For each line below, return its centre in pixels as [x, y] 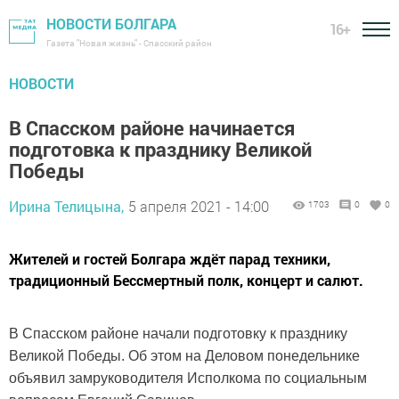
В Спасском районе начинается [152, 128]
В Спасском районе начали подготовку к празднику [178, 334]
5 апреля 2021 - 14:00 [199, 206]
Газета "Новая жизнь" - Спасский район [129, 43]
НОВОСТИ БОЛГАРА [111, 24]
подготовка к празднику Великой [160, 149]
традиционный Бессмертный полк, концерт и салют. [186, 280]
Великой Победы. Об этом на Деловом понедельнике [184, 356]
